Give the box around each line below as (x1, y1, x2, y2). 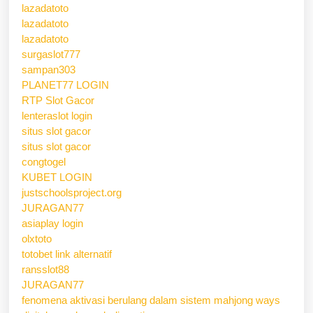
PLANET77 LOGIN (22, 78, 109, 91)
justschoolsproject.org (22, 186, 122, 198)
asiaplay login (22, 217, 83, 229)
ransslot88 (22, 263, 69, 275)
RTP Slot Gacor (22, 94, 94, 106)
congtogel (22, 155, 66, 168)
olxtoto (22, 232, 52, 245)
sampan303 (22, 63, 75, 75)
